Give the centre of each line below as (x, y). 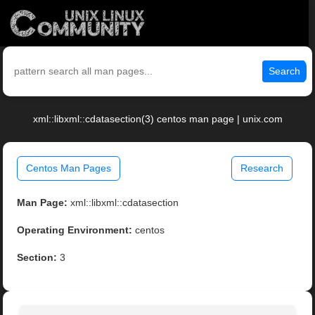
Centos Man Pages (69, 168)
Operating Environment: (75, 230)
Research (262, 168)
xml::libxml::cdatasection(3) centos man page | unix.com (157, 119)
